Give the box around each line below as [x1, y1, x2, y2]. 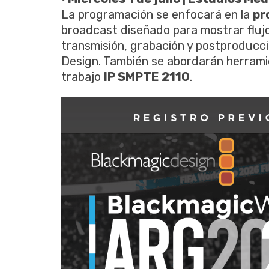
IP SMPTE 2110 [104, 70, 190, 84]
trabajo [61, 70, 104, 84]
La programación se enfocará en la [61, 7, 253, 22]
